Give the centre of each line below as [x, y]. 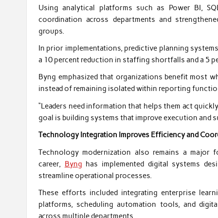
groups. [52, 31]
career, [52, 164]
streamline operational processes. [95, 175]
